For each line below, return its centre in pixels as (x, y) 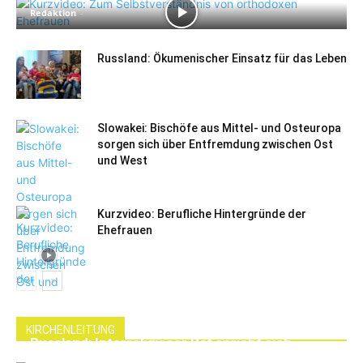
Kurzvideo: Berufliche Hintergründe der (202, 214)
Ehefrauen (125, 231)
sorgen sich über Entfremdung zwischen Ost (215, 145)
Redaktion (53, 13)
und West (122, 161)
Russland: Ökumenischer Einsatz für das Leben (222, 59)
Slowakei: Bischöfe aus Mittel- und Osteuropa (219, 128)
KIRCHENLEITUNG (70, 330)
